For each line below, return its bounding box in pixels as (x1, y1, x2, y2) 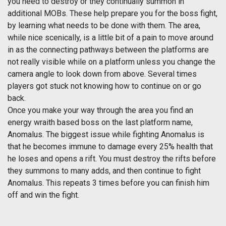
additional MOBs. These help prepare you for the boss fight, (8, 9, 217, 19)
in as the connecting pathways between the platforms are (8, 45, 209, 55)
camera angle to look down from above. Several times (8, 69, 197, 79)
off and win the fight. (8, 190, 79, 200)
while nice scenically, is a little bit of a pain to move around (8, 33, 213, 43)
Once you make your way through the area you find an (8, 105, 193, 116)
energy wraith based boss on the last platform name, (8, 118, 193, 128)
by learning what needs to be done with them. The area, (8, 21, 200, 31)
